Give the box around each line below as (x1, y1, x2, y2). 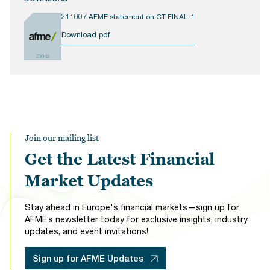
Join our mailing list (25, 133, 99, 143)
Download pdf (61, 29, 110, 39)
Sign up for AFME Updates (33, 253, 143, 263)
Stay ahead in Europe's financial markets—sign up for (25, 202, 239, 213)
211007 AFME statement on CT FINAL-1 (61, 12, 195, 22)
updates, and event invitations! (25, 226, 148, 237)
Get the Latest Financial (25, 150, 215, 169)
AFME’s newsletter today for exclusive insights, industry (25, 214, 248, 225)
